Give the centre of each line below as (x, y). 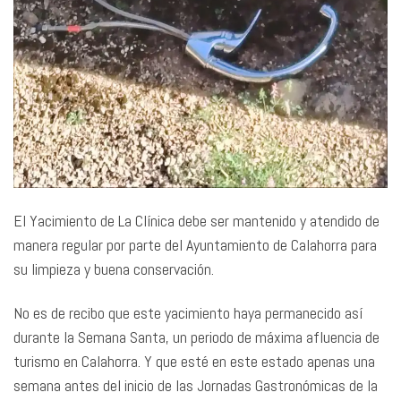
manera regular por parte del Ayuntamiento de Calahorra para (195, 244)
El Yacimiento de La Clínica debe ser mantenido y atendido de (196, 220)
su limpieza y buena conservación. (115, 269)
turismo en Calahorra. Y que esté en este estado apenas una (194, 362)
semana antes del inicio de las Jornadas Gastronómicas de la (196, 386)
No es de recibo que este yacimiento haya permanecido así (188, 313)
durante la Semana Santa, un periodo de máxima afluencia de (196, 337)
